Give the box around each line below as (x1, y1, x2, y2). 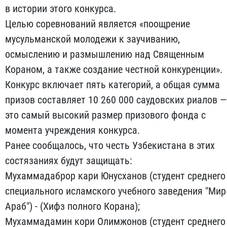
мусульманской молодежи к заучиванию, (5, 33, 180, 46)
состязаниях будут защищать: (5, 155, 132, 167)
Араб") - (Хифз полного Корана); (5, 200, 140, 213)
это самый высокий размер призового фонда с (5, 109, 206, 122)
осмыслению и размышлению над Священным (5, 48, 204, 61)
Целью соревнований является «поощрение (5, 18, 190, 30)
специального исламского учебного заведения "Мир (5, 185, 226, 198)
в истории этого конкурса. (5, 3, 116, 15)
